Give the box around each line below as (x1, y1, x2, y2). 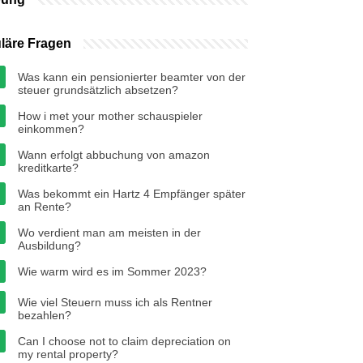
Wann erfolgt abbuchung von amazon (18, 148, 210, 161)
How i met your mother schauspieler (18, 109, 203, 122)
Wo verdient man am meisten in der (18, 226, 201, 239)
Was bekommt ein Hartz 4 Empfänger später (18, 187, 246, 200)
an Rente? (18, 200, 71, 213)
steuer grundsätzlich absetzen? (18, 83, 178, 96)
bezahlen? (18, 309, 71, 322)
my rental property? (18, 348, 118, 361)
